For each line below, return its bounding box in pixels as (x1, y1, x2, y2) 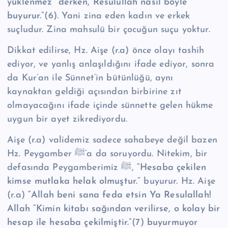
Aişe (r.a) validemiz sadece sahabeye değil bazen (7, 135, 217, 145)
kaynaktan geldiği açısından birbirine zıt (7, 87, 182, 97)
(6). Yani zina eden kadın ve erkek (44, 11, 190, 21)
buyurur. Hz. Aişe (140, 176, 215, 186)
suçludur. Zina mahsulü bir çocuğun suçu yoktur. (7, 24, 210, 35)
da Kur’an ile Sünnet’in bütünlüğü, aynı (7, 73, 174, 83)
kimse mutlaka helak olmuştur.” (7, 176, 141, 186)
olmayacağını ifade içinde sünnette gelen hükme (7, 100, 213, 110)
